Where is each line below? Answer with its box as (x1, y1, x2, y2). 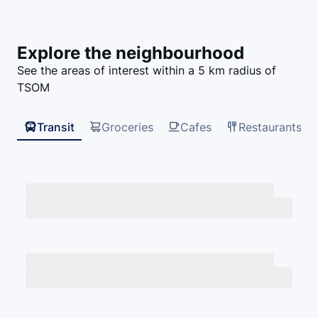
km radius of (209, 63, 276, 78)
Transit (37, 119, 75, 134)
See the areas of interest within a (17, 63, 198, 78)
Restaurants (238, 119, 302, 134)
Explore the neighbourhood (17, 42, 244, 63)
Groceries (102, 119, 153, 134)
